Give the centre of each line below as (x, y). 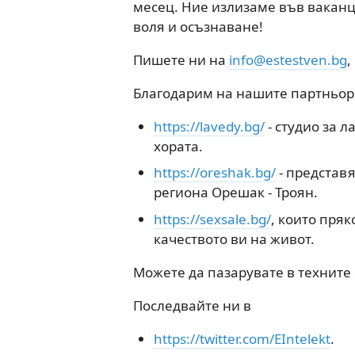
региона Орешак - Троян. (235, 192)
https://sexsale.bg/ (212, 219)
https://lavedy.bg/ (209, 126)
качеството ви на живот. (234, 239)
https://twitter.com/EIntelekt (242, 338)
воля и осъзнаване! (198, 26)
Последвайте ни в (192, 305)
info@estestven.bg (288, 59)
